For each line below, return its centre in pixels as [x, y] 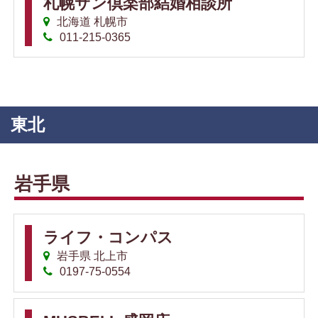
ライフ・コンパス [108, 237]
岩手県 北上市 [91, 256]
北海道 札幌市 [91, 21]
